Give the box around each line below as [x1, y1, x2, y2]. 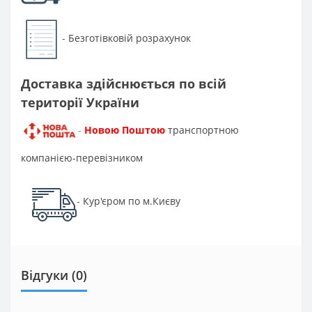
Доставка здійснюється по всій [21, 75, 226, 92]
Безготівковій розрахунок [68, 31, 192, 45]
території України [21, 93, 139, 111]
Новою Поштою [84, 123, 165, 137]
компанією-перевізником [21, 150, 143, 164]
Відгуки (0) [21, 266, 87, 283]
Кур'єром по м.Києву [83, 194, 180, 208]
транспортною [167, 123, 239, 137]
